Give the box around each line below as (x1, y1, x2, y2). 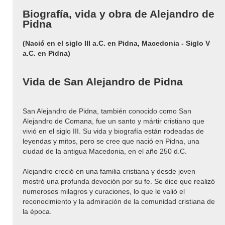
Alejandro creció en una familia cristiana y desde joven (23, 167, 195, 175)
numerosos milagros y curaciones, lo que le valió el (23, 187, 185, 195)
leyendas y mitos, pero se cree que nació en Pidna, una (23, 137, 199, 145)
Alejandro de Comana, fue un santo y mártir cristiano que (23, 117, 204, 125)
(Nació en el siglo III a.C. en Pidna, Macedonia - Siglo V (23, 39, 210, 47)
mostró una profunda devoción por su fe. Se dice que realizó (23, 177, 215, 185)
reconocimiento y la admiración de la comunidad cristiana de (23, 197, 215, 205)
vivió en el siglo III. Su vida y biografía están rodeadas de (23, 127, 204, 135)
